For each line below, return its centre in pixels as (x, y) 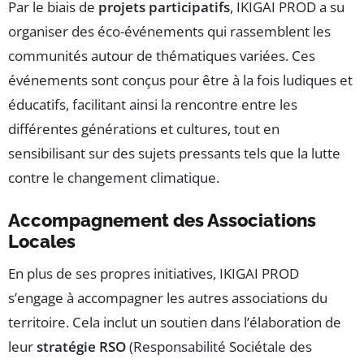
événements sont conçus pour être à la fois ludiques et (180, 80)
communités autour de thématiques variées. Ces (162, 56)
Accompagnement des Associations (162, 221)
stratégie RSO (81, 347)
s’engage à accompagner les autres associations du (168, 298)
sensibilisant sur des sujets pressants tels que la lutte (174, 154)
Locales (42, 242)
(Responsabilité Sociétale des (219, 347)
